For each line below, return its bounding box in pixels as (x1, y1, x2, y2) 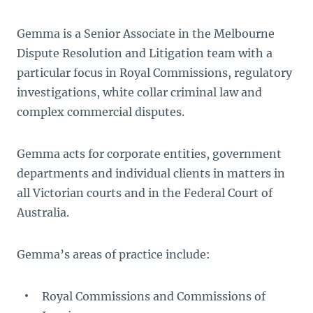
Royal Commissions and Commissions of (42, 289, 265, 303)
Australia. (17, 205, 69, 219)
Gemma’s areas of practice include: (17, 247, 210, 261)
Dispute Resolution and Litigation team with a (17, 46, 272, 60)
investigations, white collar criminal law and (17, 85, 262, 99)
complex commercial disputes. (17, 105, 184, 119)
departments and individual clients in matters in (17, 166, 285, 180)
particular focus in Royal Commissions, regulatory (17, 66, 292, 80)
